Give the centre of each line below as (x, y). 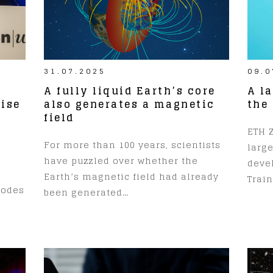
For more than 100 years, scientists (133, 144)
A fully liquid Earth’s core (130, 90)
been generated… (87, 192)
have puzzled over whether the (121, 160)
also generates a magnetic (129, 104)
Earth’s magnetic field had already (132, 176)
